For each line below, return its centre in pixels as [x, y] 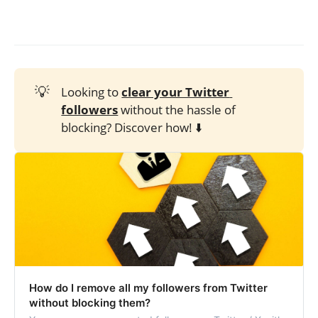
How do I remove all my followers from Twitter [148, 287]
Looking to [92, 92]
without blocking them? [90, 302]
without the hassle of [177, 110]
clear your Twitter [176, 92]
